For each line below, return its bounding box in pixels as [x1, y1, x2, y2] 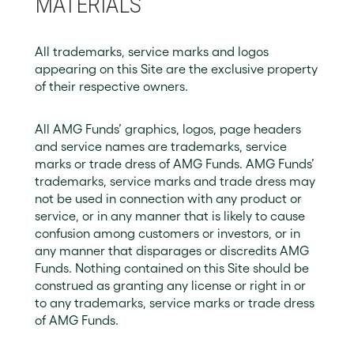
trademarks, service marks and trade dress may [35, 174, 315, 188]
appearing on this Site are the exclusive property [35, 62, 318, 76]
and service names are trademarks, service [35, 139, 287, 153]
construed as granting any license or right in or [35, 278, 306, 292]
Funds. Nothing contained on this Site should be [35, 261, 309, 275]
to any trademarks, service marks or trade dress [35, 296, 314, 310]
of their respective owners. [35, 79, 188, 93]
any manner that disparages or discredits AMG [35, 243, 309, 258]
